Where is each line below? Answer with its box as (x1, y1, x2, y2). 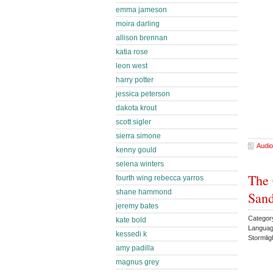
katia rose (116, 48, 148, 56)
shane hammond (116, 188, 172, 196)
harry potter (116, 76, 154, 84)
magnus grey (116, 258, 159, 266)
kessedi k (116, 230, 147, 238)
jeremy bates (116, 202, 158, 210)
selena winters (116, 160, 164, 168)
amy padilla (116, 244, 154, 252)
